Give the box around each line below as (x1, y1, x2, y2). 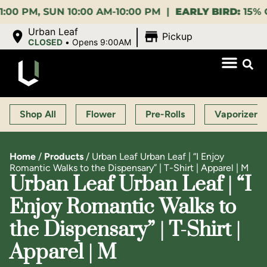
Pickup (162, 30, 193, 42)
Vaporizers (215, 108, 262, 120)
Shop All (20, 108, 56, 120)
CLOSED (28, 37, 63, 47)
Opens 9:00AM (72, 37, 132, 47)
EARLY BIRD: (135, 6, 207, 17)
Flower (86, 108, 116, 120)
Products (44, 151, 83, 163)
